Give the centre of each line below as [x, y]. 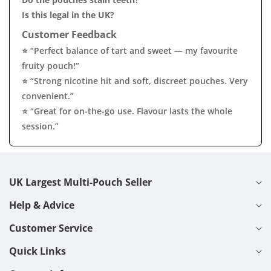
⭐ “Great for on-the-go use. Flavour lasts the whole [127, 111]
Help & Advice [42, 205]
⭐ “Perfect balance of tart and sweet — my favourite [130, 51]
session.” [40, 126]
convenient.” [48, 96]
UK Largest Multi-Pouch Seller [80, 182]
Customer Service [51, 228]
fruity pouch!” [51, 66]
